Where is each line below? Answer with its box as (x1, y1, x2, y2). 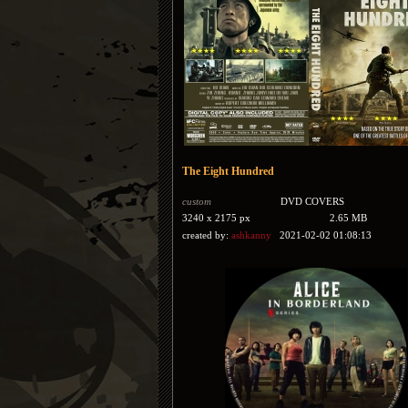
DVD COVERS (280, 196, 345, 207)
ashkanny (231, 229, 271, 240)
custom (182, 196, 211, 207)
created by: (182, 229, 231, 240)
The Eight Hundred (182, 165, 274, 178)
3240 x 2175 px (182, 212, 250, 223)
